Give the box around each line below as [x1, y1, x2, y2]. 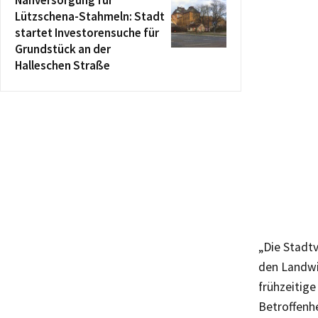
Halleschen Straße [15, 57, 110, 73]
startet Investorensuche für [15, 24, 159, 40]
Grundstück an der [15, 40, 111, 57]
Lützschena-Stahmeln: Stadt [15, 8, 165, 24]
